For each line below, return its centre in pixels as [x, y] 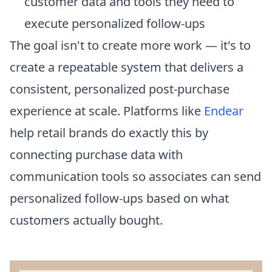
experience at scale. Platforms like [107, 110]
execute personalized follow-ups [115, 23]
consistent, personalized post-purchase [120, 89]
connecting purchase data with [96, 154]
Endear [224, 110]
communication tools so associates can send [135, 176]
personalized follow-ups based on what [119, 198]
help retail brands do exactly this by [109, 132]
